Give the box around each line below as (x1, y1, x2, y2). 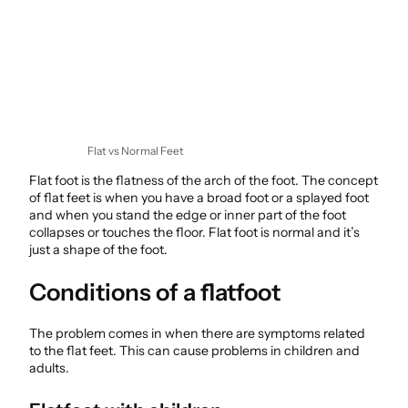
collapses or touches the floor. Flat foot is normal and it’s (29, 223, 360, 240)
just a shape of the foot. (29, 240, 168, 258)
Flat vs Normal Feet (87, 144, 184, 158)
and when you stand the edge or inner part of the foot (29, 206, 346, 223)
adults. (29, 360, 69, 377)
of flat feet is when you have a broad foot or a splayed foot (29, 189, 369, 206)
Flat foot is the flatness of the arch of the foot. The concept (29, 171, 378, 189)
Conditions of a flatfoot (29, 277, 280, 306)
